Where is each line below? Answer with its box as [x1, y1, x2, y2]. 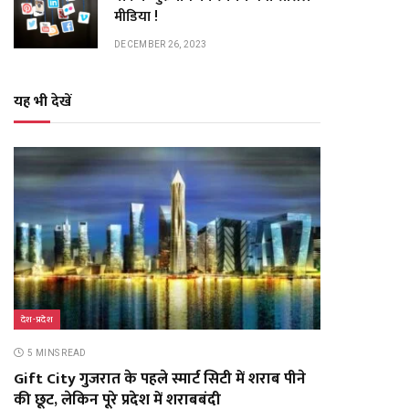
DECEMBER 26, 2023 [114, 39, 207, 49]
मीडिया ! [114, 5, 158, 29]
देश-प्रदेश [21, 312, 53, 327]
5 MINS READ [27, 348, 87, 358]
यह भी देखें [14, 89, 71, 114]
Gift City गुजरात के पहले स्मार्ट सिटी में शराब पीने [14, 366, 306, 392]
